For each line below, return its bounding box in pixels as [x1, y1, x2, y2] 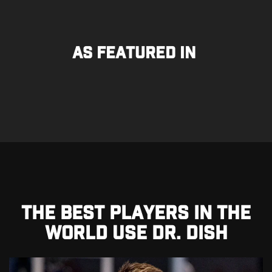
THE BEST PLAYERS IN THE [21, 203, 251, 222]
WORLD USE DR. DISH [44, 223, 228, 242]
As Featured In [72, 44, 200, 61]
